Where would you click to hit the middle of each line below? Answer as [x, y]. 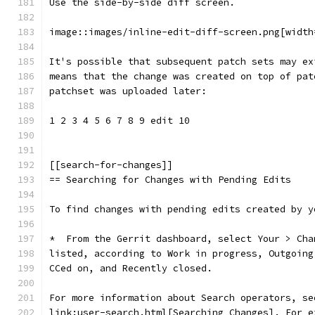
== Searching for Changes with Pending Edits [170, 180]
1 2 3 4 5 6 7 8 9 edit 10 [120, 121]
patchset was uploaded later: [128, 91]
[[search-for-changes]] [111, 165]
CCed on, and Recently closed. [131, 268]
